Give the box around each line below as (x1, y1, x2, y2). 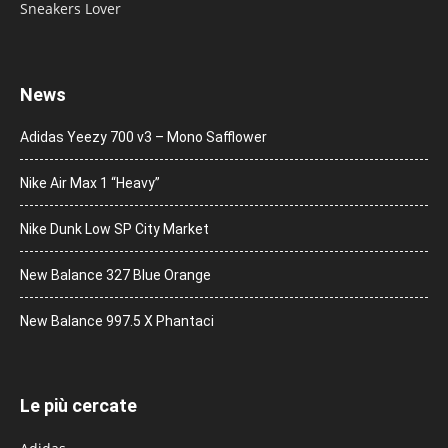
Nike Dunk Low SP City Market (20, 221, 209, 238)
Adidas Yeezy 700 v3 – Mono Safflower (20, 129, 267, 146)
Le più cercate (20, 395, 137, 417)
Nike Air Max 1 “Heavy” (20, 175, 160, 192)
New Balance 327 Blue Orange (20, 267, 211, 284)
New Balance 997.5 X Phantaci (20, 313, 214, 330)
